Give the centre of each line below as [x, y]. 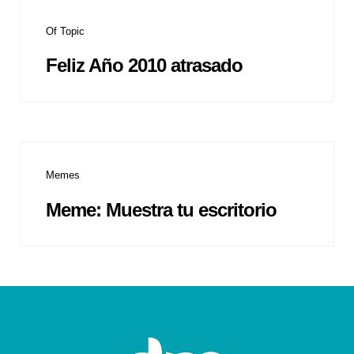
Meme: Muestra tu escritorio [161, 209]
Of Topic [65, 31]
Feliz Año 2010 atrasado [144, 66]
